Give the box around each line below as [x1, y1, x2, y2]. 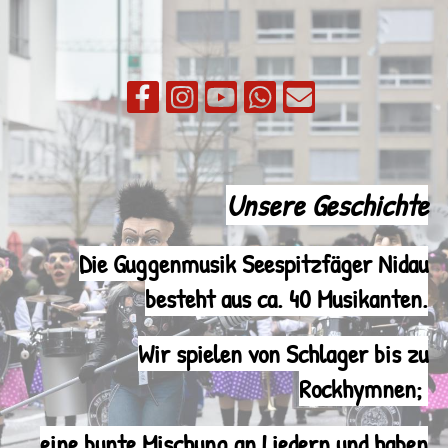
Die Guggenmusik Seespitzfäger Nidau [79, 246, 428, 281]
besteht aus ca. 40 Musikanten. [145, 281, 428, 316]
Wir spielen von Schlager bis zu [138, 336, 428, 371]
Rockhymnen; [299, 371, 428, 406]
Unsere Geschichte [226, 185, 428, 225]
